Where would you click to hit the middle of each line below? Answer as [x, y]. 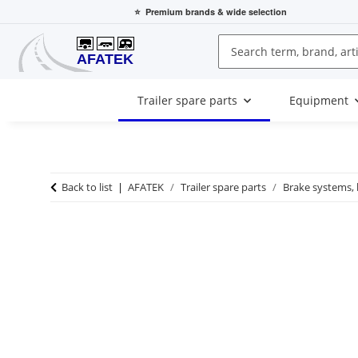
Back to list [87, 187]
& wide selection [251, 11]
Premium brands [180, 11]
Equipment [319, 101]
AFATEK [146, 187]
